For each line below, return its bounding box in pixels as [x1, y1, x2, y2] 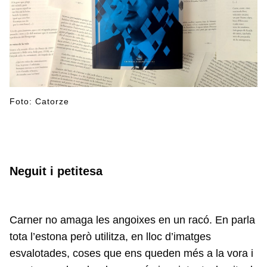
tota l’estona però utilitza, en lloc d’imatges [10, 231, 211, 243]
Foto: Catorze [10, 97, 69, 107]
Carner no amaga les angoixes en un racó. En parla [10, 214, 255, 226]
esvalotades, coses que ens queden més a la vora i [10, 247, 253, 260]
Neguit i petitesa [10, 164, 103, 178]
